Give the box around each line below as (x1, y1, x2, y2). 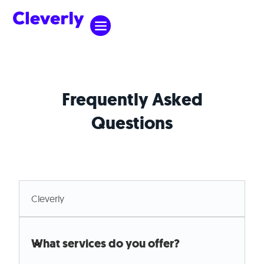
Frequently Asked (61, 87, 203, 112)
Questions (91, 111, 173, 136)
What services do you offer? (31, 236, 180, 252)
